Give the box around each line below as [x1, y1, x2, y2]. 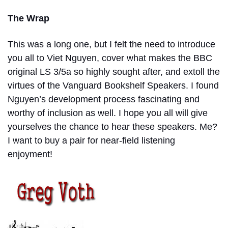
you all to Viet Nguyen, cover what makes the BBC [8, 52, 212, 63]
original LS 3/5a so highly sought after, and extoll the [8, 66, 220, 77]
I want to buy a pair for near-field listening [8, 135, 175, 146]
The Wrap [8, 13, 49, 23]
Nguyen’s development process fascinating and [8, 94, 199, 104]
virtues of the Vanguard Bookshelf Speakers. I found [8, 80, 219, 91]
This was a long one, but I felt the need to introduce [8, 39, 215, 49]
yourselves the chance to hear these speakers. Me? [8, 121, 217, 132]
